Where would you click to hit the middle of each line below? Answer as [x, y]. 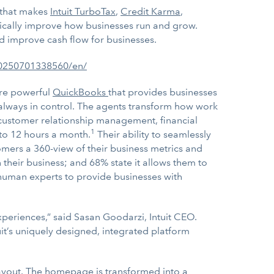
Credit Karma [150, 11]
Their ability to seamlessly [153, 134]
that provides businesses [163, 92]
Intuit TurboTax [83, 11]
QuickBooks [80, 92]
